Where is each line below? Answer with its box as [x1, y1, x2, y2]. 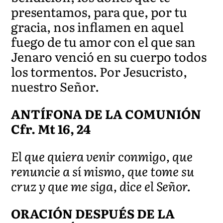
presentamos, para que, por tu [11, 2, 188, 21]
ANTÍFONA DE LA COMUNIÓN [11, 104, 202, 123]
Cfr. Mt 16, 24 [11, 119, 91, 138]
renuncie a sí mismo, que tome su [11, 161, 195, 180]
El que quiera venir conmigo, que [11, 146, 193, 165]
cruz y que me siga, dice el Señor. [11, 176, 191, 195]
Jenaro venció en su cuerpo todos [11, 47, 207, 66]
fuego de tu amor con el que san [11, 32, 196, 51]
